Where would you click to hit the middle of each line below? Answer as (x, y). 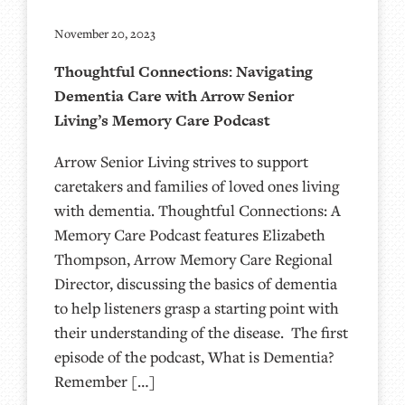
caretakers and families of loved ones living (197, 185)
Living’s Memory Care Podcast (162, 120)
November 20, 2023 (105, 33)
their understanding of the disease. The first (201, 332)
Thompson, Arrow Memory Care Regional (193, 259)
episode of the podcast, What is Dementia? (194, 356)
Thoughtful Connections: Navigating (184, 71)
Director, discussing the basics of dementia (196, 283)
